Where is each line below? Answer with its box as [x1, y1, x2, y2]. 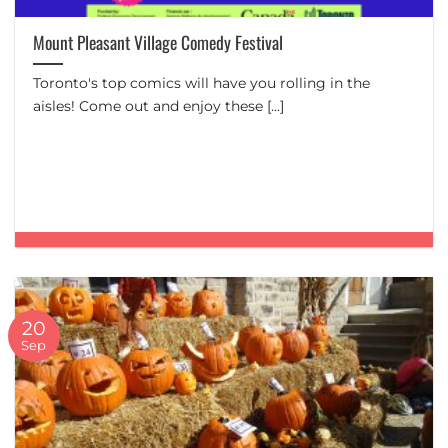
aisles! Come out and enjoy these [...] [33, 97, 285, 116]
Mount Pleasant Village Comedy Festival [33, 29, 284, 56]
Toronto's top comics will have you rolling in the [33, 74, 371, 93]
